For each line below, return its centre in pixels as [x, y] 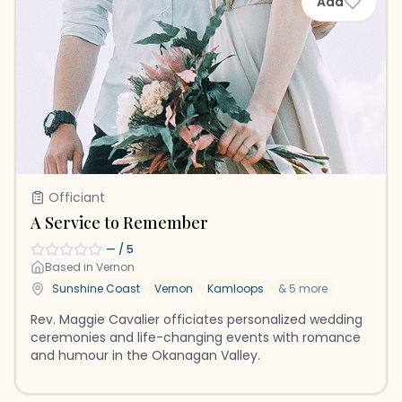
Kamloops [236, 288]
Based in [70, 267]
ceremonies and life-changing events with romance [196, 337]
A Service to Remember [119, 223]
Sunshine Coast [96, 288]
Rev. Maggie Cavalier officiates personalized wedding [197, 319]
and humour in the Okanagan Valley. [145, 355]
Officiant [77, 197]
